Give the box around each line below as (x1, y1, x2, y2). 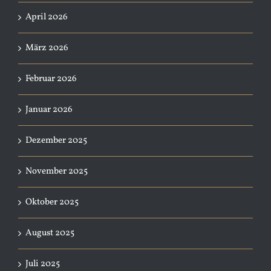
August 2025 (25, 227, 74, 240)
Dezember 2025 (25, 134, 87, 147)
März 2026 (25, 42, 68, 54)
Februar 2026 (25, 73, 77, 85)
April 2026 (25, 11, 68, 24)
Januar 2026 (25, 103, 73, 116)
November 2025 (25, 165, 88, 178)
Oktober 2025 (25, 196, 79, 209)
